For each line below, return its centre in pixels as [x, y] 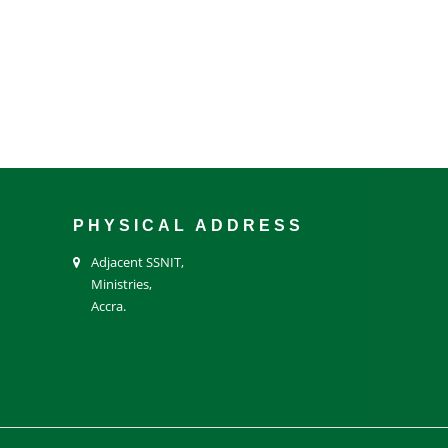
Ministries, [121, 283]
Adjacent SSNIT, [137, 261]
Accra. [108, 305]
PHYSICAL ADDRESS [188, 225]
